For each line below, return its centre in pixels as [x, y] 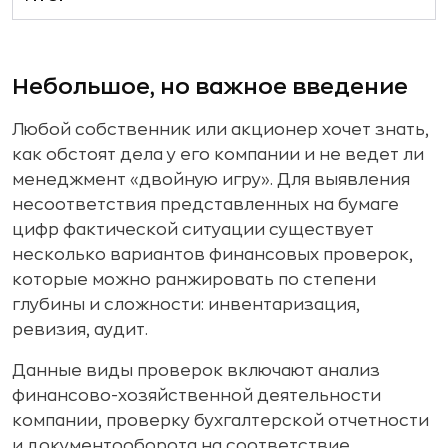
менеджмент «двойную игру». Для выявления [211, 180]
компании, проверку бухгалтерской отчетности [220, 421]
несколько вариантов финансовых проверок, [212, 255]
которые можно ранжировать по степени [194, 280]
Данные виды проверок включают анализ [196, 371]
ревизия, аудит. [80, 330]
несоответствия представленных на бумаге [205, 205]
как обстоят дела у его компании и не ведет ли [218, 155]
